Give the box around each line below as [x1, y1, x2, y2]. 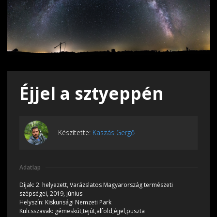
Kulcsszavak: [19, 206, 55, 215]
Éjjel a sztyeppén [19, 81, 164, 105]
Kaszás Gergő [93, 128, 135, 138]
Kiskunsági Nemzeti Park [45, 198, 111, 206]
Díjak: [19, 180, 36, 189]
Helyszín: [19, 198, 45, 206]
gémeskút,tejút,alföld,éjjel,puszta [55, 206, 145, 215]
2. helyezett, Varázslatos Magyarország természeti [36, 180, 173, 189]
